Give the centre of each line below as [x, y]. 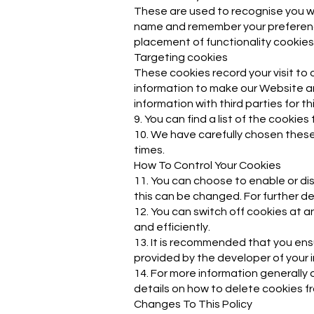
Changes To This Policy [193, 304]
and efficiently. [172, 227]
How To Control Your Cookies [207, 165]
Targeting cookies [181, 57]
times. [149, 150]
